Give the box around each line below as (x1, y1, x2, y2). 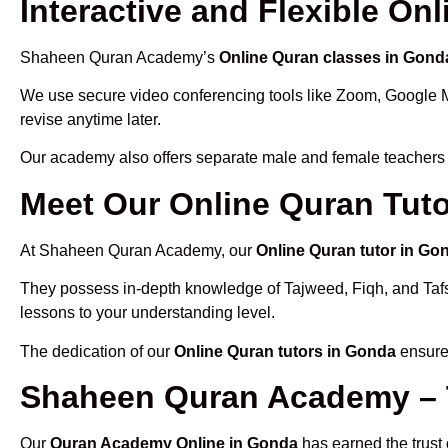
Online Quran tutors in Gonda (174, 342, 396, 360)
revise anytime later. (20, 110, 161, 128)
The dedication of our (20, 342, 174, 360)
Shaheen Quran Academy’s (20, 48, 219, 66)
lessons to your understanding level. (20, 304, 275, 322)
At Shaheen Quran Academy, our (20, 241, 256, 259)
